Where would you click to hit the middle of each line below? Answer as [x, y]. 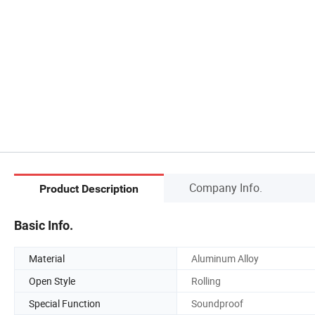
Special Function [65, 303]
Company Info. [226, 187]
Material [47, 258]
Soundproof [217, 303]
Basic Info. [44, 225]
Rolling [206, 281]
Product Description [89, 189]
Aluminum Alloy [225, 258]
